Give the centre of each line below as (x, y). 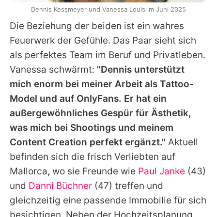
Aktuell (182, 142)
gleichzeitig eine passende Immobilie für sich (108, 201)
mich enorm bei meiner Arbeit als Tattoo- (102, 84)
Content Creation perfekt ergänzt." (88, 142)
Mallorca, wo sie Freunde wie (74, 171)
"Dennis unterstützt (141, 70)
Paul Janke (162, 171)
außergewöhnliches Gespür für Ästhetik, (101, 113)
